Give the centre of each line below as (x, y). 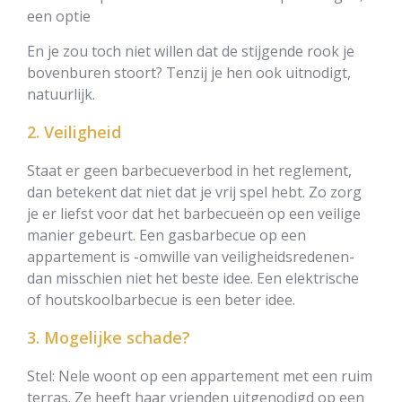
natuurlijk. (63, 94)
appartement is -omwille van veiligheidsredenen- (191, 257)
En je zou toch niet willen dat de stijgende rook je (191, 51)
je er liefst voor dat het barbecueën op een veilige (194, 214)
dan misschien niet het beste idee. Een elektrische (193, 278)
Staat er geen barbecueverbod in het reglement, (189, 170)
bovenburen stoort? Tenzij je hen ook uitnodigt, (189, 73)
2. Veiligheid (74, 132)
